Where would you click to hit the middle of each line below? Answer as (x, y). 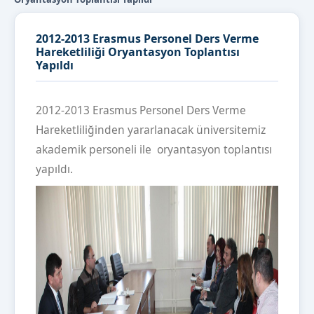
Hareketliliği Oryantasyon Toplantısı (138, 52)
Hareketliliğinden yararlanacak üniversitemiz (151, 130)
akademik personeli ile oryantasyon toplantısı (154, 150)
